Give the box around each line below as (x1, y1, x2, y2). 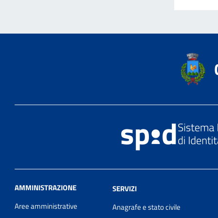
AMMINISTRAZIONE (15, 182, 76, 193)
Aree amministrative (15, 200, 77, 212)
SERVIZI (112, 182, 137, 194)
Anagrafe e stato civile (112, 201, 181, 213)
